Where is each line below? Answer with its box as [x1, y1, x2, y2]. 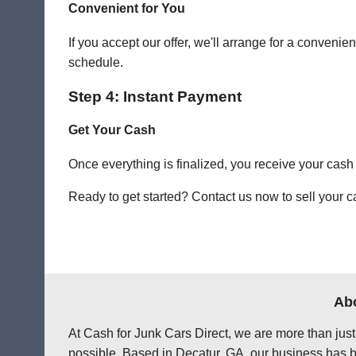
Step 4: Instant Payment [68, 87, 242, 105]
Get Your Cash [68, 123, 156, 137]
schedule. [68, 56, 123, 70]
